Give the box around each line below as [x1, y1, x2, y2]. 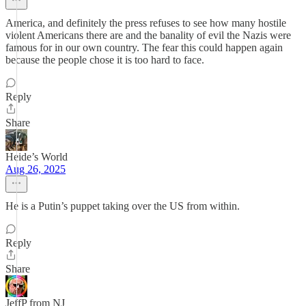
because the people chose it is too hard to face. [5, 54, 204, 66]
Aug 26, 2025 [5, 163, 66, 175]
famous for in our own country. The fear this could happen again [5, 42, 283, 53]
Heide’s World [5, 151, 68, 163]
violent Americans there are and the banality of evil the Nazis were [5, 29, 291, 41]
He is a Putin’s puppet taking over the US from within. [5, 200, 240, 212]
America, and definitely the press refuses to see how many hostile [5, 17, 286, 29]
